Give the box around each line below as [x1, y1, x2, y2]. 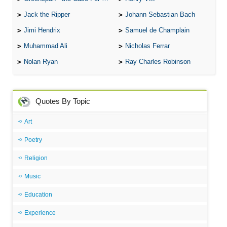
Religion [24, 155, 48, 162]
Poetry [24, 136, 42, 143]
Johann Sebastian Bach [125, 11, 195, 18]
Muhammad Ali [24, 42, 67, 50]
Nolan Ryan [24, 58, 58, 65]
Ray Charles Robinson [125, 58, 191, 65]
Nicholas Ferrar [125, 42, 170, 50]
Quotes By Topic [35, 97, 90, 105]
